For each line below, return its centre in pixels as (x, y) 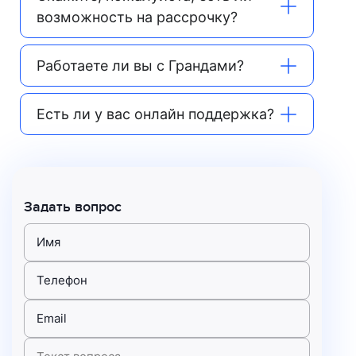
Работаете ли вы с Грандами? (140, 66)
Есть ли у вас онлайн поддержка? (155, 114)
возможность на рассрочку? (137, 17)
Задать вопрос (73, 207)
